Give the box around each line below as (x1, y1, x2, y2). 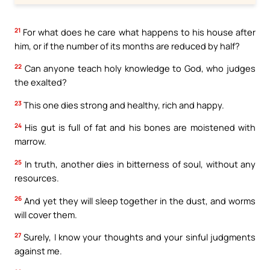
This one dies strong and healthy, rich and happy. (22, 98, 224, 111)
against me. (14, 245, 62, 257)
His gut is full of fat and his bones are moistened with (22, 121, 256, 134)
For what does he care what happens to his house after (20, 25, 256, 38)
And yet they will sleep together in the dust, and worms (22, 194, 256, 207)
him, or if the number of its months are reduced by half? (14, 39, 240, 52)
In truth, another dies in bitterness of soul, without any (22, 157, 256, 170)
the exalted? (14, 76, 67, 89)
